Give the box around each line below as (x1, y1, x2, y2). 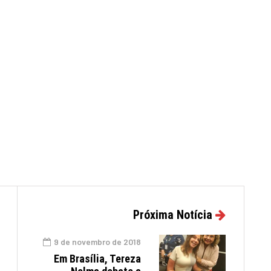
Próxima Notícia (133, 207, 212, 222)
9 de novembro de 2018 (54, 237, 141, 247)
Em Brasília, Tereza (54, 252, 141, 265)
